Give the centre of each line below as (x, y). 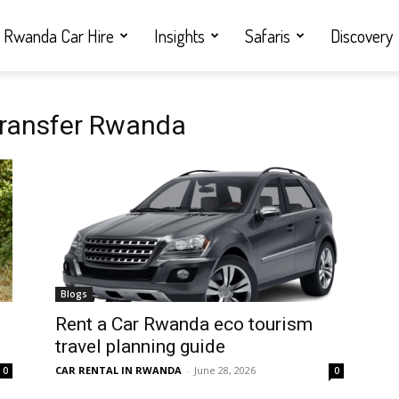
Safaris (268, 36)
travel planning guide (140, 346)
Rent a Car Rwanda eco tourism (184, 324)
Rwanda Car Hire (59, 36)
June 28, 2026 (225, 370)
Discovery (362, 36)
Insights (179, 36)
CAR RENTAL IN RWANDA (118, 370)
